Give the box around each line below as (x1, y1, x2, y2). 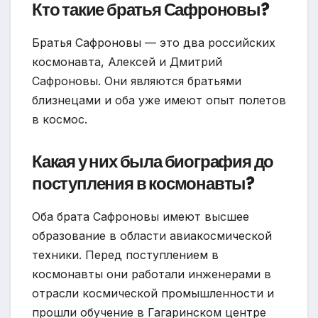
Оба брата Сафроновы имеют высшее (32, 209, 249, 224)
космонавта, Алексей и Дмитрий (32, 54, 222, 69)
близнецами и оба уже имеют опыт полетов (32, 92, 286, 107)
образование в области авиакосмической (32, 228, 272, 243)
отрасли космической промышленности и (32, 285, 274, 300)
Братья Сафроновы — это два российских (32, 35, 275, 50)
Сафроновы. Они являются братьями (32, 73, 241, 88)
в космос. (32, 111, 87, 126)
